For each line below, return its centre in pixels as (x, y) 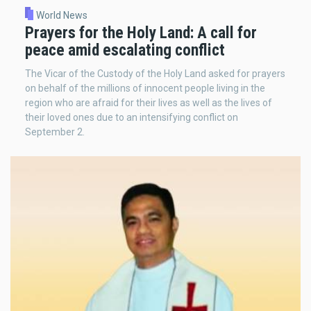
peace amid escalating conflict (125, 50)
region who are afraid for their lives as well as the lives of (149, 103)
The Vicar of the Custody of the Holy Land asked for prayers (155, 74)
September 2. (55, 132)
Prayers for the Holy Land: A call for (141, 33)
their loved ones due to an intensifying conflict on (132, 118)
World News (61, 15)
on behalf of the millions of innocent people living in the (145, 89)
